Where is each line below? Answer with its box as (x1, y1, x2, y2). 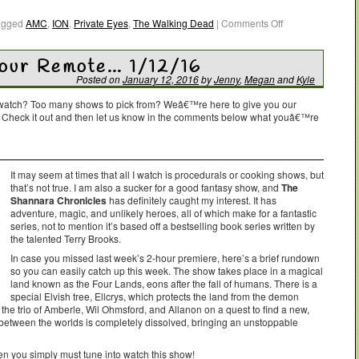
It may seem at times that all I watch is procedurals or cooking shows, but (10, 167, 324, 181)
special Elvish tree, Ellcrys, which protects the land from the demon (10, 288, 299, 303)
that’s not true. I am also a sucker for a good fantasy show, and (10, 179, 281, 194)
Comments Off (221, 15, 283, 30)
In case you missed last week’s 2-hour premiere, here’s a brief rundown (10, 250, 320, 264)
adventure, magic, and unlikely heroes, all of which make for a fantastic (10, 205, 317, 220)
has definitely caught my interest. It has (107, 192, 276, 207)
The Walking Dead (133, 15, 214, 30)
